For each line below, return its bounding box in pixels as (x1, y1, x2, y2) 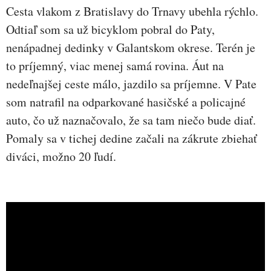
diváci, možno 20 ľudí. (6, 148, 116, 165)
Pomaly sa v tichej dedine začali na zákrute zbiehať (6, 129, 257, 146)
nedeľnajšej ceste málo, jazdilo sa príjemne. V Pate (6, 75, 256, 92)
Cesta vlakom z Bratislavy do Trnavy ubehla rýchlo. (6, 2, 258, 19)
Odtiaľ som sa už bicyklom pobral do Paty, (6, 21, 215, 38)
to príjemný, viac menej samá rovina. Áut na (6, 57, 224, 74)
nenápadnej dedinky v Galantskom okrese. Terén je (6, 39, 255, 56)
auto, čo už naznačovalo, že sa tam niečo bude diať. (6, 111, 256, 128)
